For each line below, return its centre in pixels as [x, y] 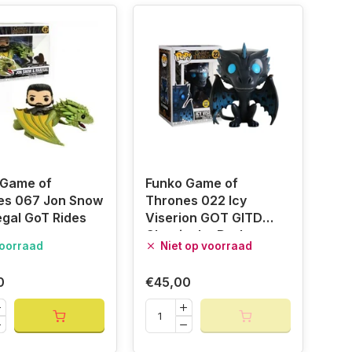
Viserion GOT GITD [203, 218]
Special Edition [190, 253]
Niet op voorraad [206, 246]
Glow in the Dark [196, 235]
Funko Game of [191, 183]
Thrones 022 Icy [196, 201]
